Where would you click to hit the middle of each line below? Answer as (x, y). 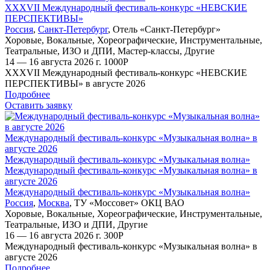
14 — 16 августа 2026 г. (54, 61)
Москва (54, 202)
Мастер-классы (149, 51)
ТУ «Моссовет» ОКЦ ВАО (129, 202)
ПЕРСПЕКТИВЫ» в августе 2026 (75, 83)
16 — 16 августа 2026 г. (54, 235)
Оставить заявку (39, 105)
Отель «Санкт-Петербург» (167, 29)
